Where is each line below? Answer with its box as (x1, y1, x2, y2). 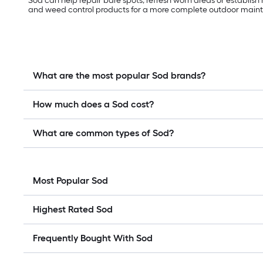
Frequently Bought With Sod (33, 232, 153, 244)
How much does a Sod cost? (33, 99, 154, 110)
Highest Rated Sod (33, 204, 113, 215)
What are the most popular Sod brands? (33, 70, 205, 82)
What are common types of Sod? (33, 127, 174, 139)
